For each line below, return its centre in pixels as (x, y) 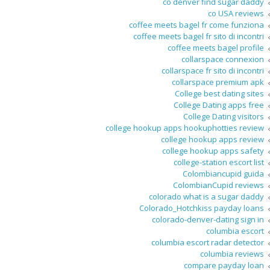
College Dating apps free (219, 105)
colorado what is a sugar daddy (206, 197)
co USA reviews (236, 14)
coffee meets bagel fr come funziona (196, 25)
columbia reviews (232, 254)
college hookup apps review (212, 140)
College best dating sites (219, 94)
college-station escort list (219, 162)
